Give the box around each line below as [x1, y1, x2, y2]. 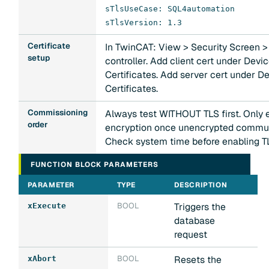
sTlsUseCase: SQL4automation [104, 4, 235, 13]
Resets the [174, 253, 222, 267]
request [174, 228, 207, 241]
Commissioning [27, 107, 88, 118]
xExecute [27, 201, 66, 211]
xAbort [27, 254, 56, 264]
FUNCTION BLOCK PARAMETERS [31, 159, 159, 169]
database [174, 214, 215, 228]
